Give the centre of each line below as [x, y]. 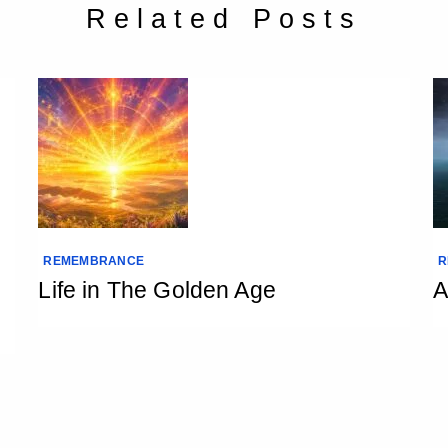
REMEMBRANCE [94, 261]
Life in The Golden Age [157, 290]
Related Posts [224, 18]
